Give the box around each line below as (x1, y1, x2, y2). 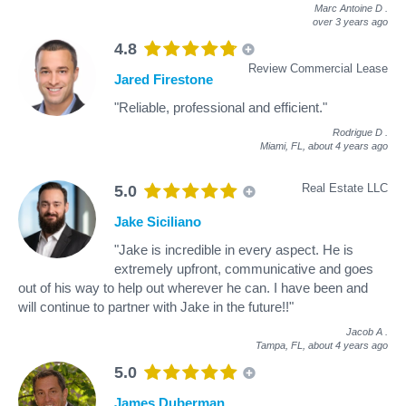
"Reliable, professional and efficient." (114, 99, 327, 115)
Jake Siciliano (114, 213, 201, 229)
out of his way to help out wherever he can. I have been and (18, 279, 368, 295)
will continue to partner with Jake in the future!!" (18, 298, 294, 314)
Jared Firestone (114, 71, 213, 87)
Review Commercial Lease (248, 61, 388, 75)
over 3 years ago (313, 15, 388, 27)
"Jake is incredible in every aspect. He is (114, 241, 353, 257)
